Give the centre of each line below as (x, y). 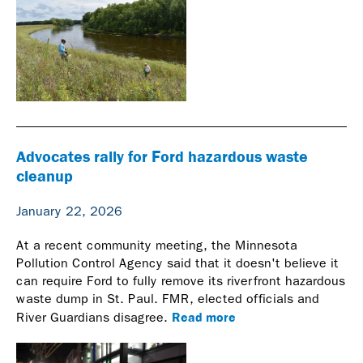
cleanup (45, 175)
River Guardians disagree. (94, 317)
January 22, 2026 (69, 211)
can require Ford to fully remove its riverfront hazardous (181, 280)
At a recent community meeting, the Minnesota (157, 245)
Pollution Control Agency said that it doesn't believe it (177, 263)
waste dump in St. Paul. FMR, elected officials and (168, 298)
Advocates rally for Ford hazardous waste (162, 156)
